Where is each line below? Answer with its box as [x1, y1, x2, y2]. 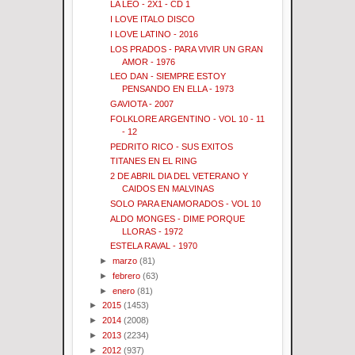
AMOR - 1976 [122, 56, 176, 67]
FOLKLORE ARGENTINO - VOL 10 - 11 [110, 113, 265, 124]
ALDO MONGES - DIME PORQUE [110, 213, 246, 223]
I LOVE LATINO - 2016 [110, 29, 199, 39]
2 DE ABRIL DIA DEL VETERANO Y [110, 171, 249, 181]
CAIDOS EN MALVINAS [122, 184, 215, 194]
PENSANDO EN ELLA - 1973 [122, 84, 235, 94]
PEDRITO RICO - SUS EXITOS [110, 141, 234, 151]
